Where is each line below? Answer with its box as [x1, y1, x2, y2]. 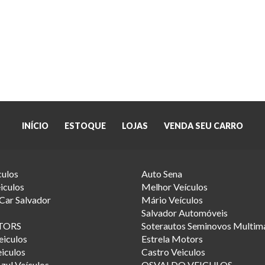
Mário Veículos [141, 193, 203, 205]
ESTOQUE [64, 120, 106, 131]
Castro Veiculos [141, 245, 205, 257]
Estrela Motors [141, 232, 203, 244]
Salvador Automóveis [141, 206, 228, 218]
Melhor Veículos [141, 180, 208, 192]
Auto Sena [141, 167, 182, 179]
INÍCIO [22, 120, 49, 131]
